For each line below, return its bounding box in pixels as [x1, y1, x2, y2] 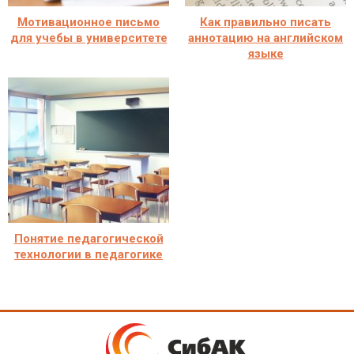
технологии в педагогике [14, 247, 163, 262]
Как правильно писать [200, 14, 331, 29]
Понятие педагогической [13, 231, 164, 246]
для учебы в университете [9, 30, 168, 45]
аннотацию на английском [188, 30, 343, 45]
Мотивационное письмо [17, 14, 160, 29]
